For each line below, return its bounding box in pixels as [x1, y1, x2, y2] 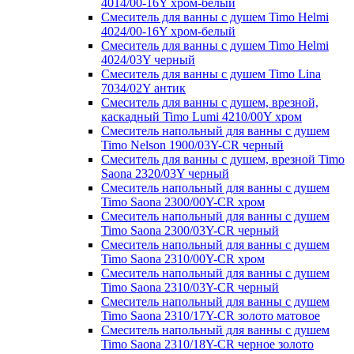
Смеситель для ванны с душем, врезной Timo [101, 152, 345, 166]
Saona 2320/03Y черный [101, 166, 229, 180]
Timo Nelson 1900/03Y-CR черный [101, 137, 284, 152]
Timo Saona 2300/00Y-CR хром [101, 194, 265, 209]
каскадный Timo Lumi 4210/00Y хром [101, 109, 302, 123]
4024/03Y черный [101, 52, 195, 66]
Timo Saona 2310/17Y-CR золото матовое [101, 308, 320, 322]
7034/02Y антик [101, 81, 186, 95]
